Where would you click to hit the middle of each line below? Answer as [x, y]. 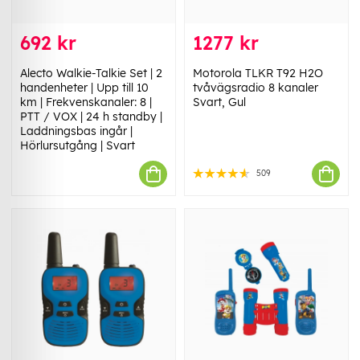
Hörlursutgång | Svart [78, 146]
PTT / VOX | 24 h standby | [91, 117]
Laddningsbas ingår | [76, 131]
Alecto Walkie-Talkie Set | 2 [91, 74]
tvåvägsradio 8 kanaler [256, 88]
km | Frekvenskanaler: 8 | [86, 102]
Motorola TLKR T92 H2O [258, 74]
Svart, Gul [219, 102]
